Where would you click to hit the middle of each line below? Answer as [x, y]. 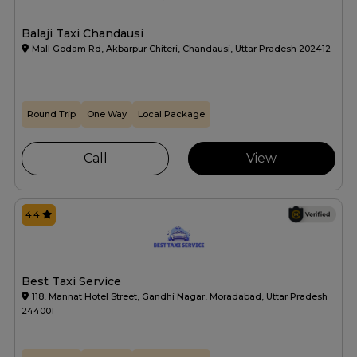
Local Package [171, 114]
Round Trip [51, 114]
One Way [107, 114]
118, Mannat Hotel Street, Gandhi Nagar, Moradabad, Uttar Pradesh [180, 297]
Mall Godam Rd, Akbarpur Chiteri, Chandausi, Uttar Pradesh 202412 [181, 49]
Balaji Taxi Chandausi [82, 34]
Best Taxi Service [71, 282]
